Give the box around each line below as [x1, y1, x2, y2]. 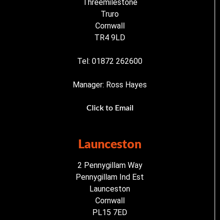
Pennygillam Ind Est [76, 172, 144, 182]
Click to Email [86, 104, 134, 112]
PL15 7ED [92, 208, 127, 218]
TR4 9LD [94, 33, 125, 43]
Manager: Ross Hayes [73, 80, 147, 90]
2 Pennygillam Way [77, 161, 142, 170]
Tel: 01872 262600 [77, 56, 142, 66]
